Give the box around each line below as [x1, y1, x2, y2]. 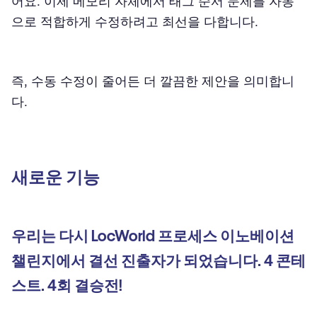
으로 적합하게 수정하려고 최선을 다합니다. [11, 13, 258, 29]
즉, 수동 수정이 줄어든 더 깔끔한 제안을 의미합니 [11, 73, 294, 88]
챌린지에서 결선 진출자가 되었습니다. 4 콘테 [11, 251, 306, 270]
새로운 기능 [11, 166, 100, 188]
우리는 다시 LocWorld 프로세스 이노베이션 [11, 226, 294, 245]
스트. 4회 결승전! [11, 276, 122, 294]
